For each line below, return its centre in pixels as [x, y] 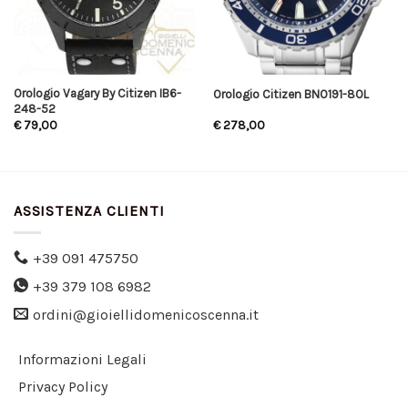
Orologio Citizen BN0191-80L [291, 94]
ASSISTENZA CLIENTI [89, 210]
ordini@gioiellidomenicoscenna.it [146, 314]
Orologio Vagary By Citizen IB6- [97, 93]
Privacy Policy [63, 386]
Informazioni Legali [82, 360]
